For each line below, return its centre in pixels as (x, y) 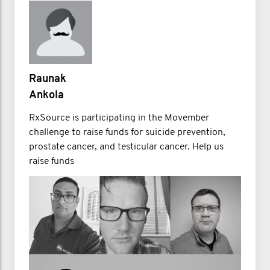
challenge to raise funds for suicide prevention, (127, 132)
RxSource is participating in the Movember (119, 118)
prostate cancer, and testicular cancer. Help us (126, 147)
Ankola (46, 95)
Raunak (48, 79)
